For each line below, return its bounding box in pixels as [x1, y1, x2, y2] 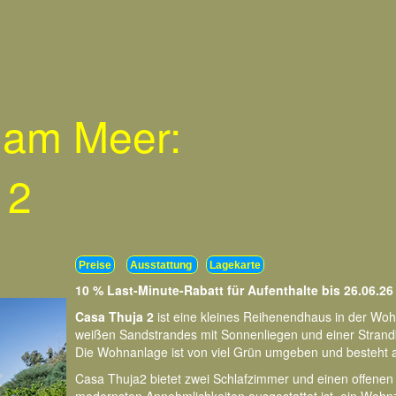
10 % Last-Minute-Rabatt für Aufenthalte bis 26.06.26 [75, 281, 393, 299]
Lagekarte [209, 259, 261, 270]
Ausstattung [130, 259, 194, 270]
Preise [79, 259, 111, 270]
